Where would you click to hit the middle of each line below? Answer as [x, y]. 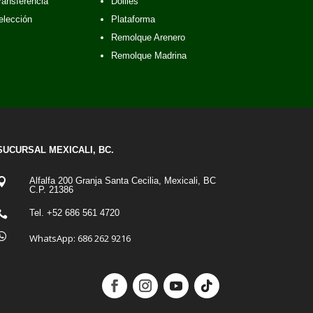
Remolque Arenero [148, 38]
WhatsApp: [54, 239]
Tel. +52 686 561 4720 [75, 212]
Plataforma [133, 20]
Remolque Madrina [148, 56]
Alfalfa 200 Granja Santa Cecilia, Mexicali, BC [123, 181]
